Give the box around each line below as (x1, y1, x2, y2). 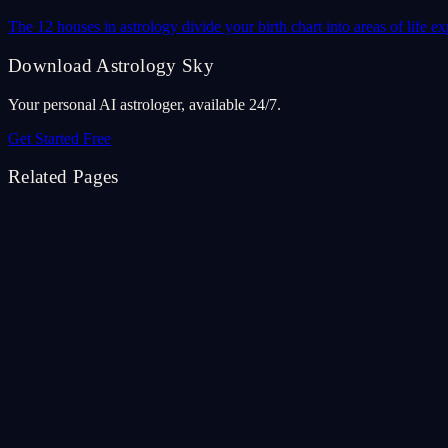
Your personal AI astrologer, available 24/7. (8, 95, 281, 113)
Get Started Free (8, 129, 111, 147)
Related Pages (8, 166, 119, 188)
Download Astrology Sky (8, 55, 215, 77)
